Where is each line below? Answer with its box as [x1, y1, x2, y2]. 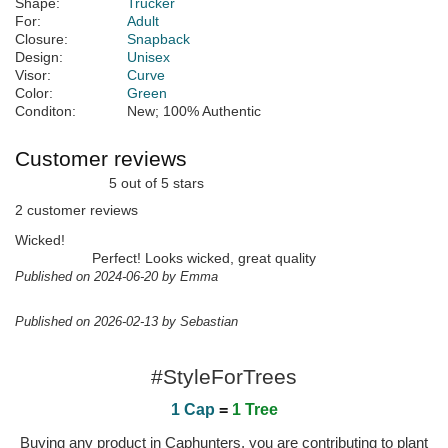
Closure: [15, 31, 68, 48]
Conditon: [15, 103, 76, 120]
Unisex [127, 49, 170, 66]
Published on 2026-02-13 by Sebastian [15, 314, 238, 330]
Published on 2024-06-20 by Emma [15, 269, 218, 285]
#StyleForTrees [151, 365, 297, 389]
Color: [15, 85, 53, 102]
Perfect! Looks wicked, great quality [92, 250, 316, 267]
